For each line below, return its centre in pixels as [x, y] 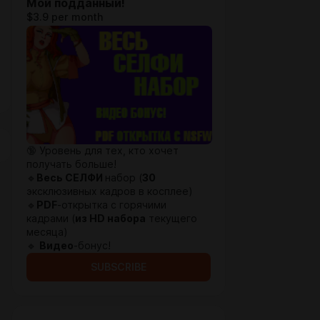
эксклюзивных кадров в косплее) [110, 191]
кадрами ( [51, 219]
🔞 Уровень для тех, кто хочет [102, 151]
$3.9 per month [65, 17]
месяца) [47, 232]
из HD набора [110, 219]
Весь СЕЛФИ [71, 178]
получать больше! [71, 164]
